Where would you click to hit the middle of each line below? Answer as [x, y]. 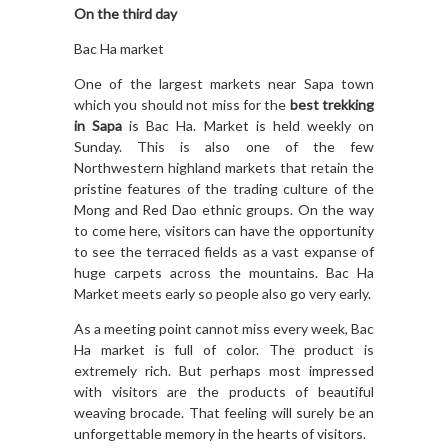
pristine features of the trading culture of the [224, 189]
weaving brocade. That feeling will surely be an [224, 413]
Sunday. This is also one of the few [224, 147]
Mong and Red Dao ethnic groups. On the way [224, 210]
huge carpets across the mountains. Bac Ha [224, 273]
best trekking [331, 105]
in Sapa [98, 126]
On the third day [125, 14]
